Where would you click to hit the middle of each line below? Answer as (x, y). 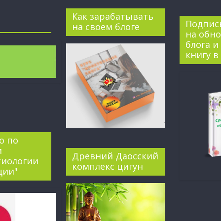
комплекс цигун (108, 166)
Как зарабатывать (113, 16)
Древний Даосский (115, 156)
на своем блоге (106, 26)
